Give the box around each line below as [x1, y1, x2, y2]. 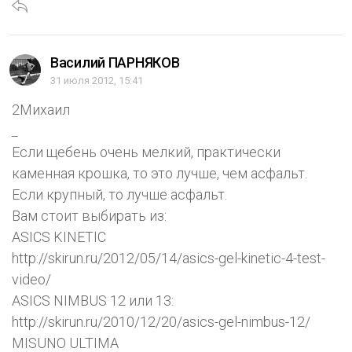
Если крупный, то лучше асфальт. [12, 186, 227, 203]
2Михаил [12, 101, 70, 119]
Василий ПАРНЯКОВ [50, 54, 180, 71]
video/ [12, 271, 51, 288]
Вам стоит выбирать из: [12, 207, 167, 225]
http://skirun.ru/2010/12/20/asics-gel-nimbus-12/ [12, 313, 310, 331]
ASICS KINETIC [12, 229, 106, 246]
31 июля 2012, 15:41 [50, 75, 143, 87]
